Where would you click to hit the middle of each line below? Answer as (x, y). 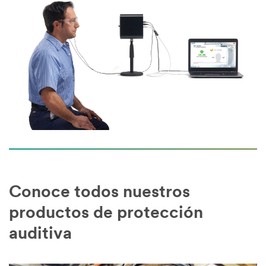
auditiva (40, 234)
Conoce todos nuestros (99, 193)
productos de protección (106, 213)
